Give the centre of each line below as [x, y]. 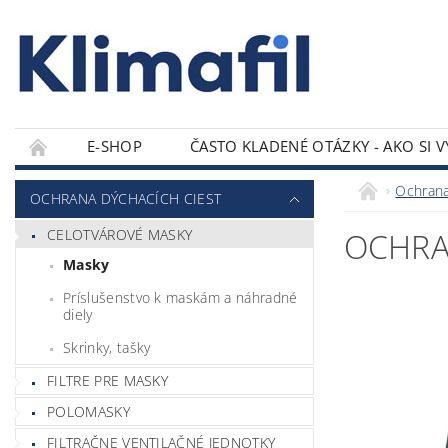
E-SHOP [114, 146]
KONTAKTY [77, 182]
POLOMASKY [88, 411]
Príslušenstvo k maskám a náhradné [180, 297]
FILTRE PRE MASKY [108, 381]
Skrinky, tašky [107, 347]
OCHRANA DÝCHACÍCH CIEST [126, 198]
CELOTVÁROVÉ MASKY [120, 234]
